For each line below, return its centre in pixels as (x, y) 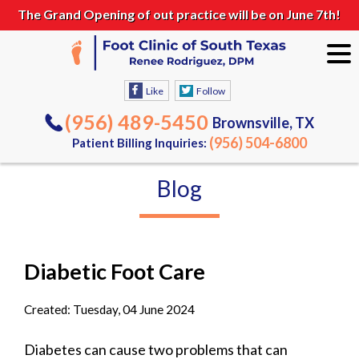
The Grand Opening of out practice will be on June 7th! (179, 14)
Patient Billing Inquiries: (141, 142)
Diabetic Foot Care (115, 271)
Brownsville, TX (263, 122)
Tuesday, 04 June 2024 (134, 309)
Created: (48, 309)
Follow (210, 91)
